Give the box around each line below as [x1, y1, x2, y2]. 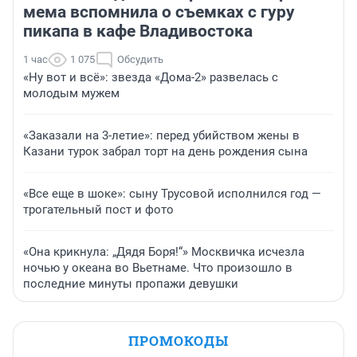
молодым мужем [23, 86, 120, 101]
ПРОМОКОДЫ [128, 331, 229, 351]
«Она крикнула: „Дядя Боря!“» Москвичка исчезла [23, 245, 304, 260]
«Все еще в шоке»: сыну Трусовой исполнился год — [23, 186, 321, 202]
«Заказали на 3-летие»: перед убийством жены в [23, 128, 300, 143]
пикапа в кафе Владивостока [23, 22, 253, 41]
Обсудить [117, 53, 163, 66]
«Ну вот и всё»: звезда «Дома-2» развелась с [23, 70, 278, 85]
